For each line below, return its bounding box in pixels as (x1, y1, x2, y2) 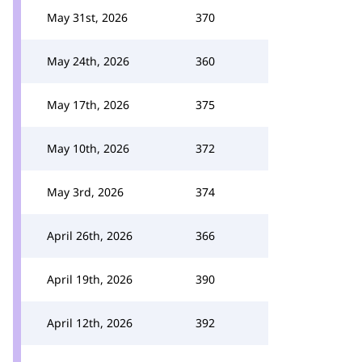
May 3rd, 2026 (47, 184, 124, 200)
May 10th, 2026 (47, 141, 129, 156)
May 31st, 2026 (47, 10, 128, 25)
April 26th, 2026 (47, 228, 133, 243)
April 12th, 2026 (47, 315, 133, 330)
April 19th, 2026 (47, 271, 133, 287)
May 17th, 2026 (47, 97, 129, 112)
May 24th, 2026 (47, 53, 129, 69)
